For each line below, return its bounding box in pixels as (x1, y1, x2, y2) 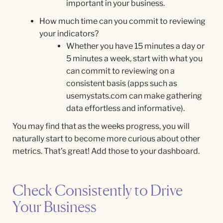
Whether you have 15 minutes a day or (66, 41, 205, 51)
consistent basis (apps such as (66, 79, 177, 88)
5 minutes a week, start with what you (66, 54, 203, 63)
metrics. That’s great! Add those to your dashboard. (12, 146, 200, 156)
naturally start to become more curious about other (12, 134, 200, 143)
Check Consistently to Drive (12, 181, 183, 199)
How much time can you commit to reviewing (39, 16, 206, 26)
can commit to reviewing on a (66, 66, 175, 76)
